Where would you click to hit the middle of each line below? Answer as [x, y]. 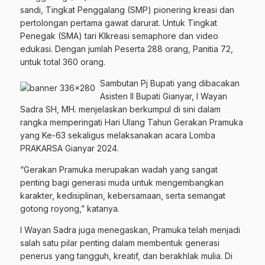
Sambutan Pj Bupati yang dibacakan [170, 83]
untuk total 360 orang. [63, 62]
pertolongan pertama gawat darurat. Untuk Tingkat [119, 23]
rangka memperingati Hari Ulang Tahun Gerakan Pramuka [132, 122]
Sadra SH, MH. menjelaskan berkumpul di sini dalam [120, 109]
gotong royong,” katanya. [70, 209]
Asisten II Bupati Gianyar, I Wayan [164, 96]
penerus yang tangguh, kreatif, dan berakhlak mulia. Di [126, 256]
